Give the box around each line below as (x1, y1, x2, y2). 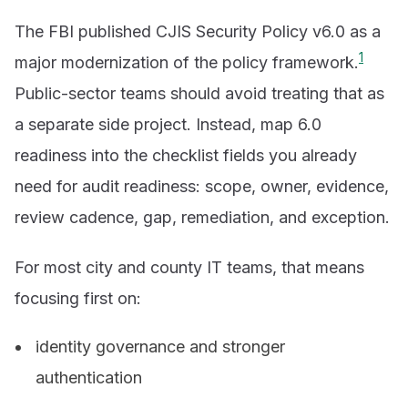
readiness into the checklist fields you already (15, 145, 357, 165)
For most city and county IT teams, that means (15, 258, 364, 278)
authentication (36, 368, 143, 388)
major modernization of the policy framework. (15, 52, 359, 72)
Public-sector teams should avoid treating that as (15, 83, 384, 103)
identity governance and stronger (36, 337, 286, 357)
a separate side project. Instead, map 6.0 (15, 114, 321, 134)
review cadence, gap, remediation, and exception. (15, 207, 390, 227)
